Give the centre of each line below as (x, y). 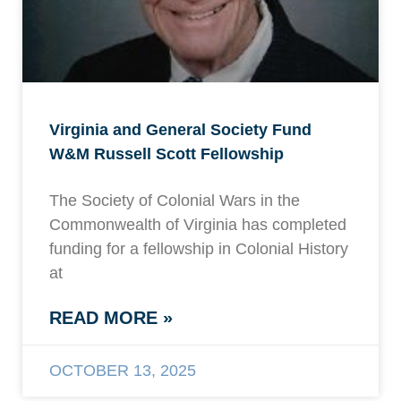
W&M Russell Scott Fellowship (166, 154)
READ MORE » (111, 318)
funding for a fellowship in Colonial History (199, 249)
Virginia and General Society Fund (180, 130)
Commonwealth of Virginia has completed (198, 225)
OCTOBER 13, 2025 (123, 371)
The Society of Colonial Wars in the (175, 201)
